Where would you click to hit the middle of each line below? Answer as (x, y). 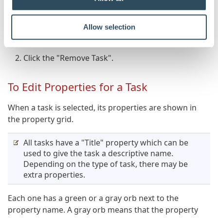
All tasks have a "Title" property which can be (106, 142)
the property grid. (41, 119)
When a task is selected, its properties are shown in (102, 107)
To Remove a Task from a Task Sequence (109, 20)
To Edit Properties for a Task (78, 87)
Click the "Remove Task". (68, 58)
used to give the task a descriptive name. (98, 153)
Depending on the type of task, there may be (106, 164)
